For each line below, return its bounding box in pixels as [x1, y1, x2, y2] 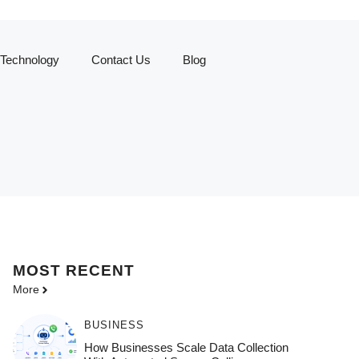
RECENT [66, 262, 135, 279]
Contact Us [91, 53, 151, 67]
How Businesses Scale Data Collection [83, 341, 288, 354]
